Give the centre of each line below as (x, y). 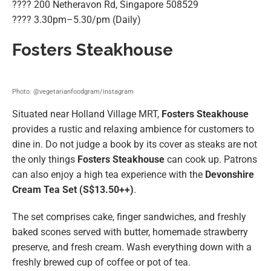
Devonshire (230, 175)
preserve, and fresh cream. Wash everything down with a (132, 247)
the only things (45, 160)
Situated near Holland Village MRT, (87, 114)
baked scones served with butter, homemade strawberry (130, 232)
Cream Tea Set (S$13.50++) (73, 190)
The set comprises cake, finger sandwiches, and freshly (129, 217)
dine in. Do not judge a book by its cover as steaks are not (135, 145)
